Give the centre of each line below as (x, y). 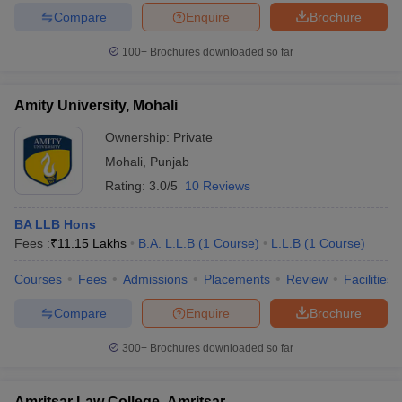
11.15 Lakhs (92, 243)
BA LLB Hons (55, 224)
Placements (237, 279)
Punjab (170, 162)
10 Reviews (218, 186)
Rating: (127, 186)
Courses (38, 279)
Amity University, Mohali (96, 105)
